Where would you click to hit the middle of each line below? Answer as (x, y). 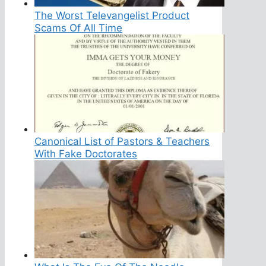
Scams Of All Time (78, 28)
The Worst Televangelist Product (112, 15)
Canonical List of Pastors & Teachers (122, 141)
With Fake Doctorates (86, 153)
